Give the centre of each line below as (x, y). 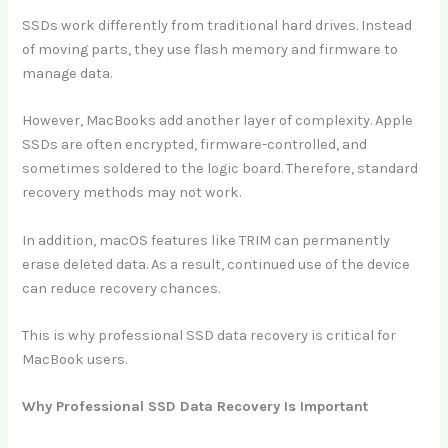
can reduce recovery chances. (121, 288)
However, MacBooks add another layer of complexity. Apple (218, 121)
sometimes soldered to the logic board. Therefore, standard (220, 169)
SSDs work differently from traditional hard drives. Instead (217, 25)
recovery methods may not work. (132, 193)
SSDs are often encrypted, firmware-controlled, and (195, 145)
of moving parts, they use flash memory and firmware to (210, 49)
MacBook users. (75, 359)
